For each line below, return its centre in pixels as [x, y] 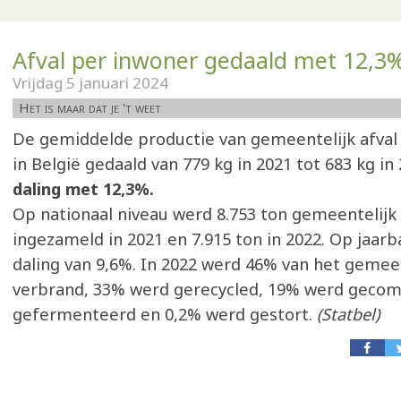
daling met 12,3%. [83, 189]
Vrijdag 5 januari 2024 [90, 83]
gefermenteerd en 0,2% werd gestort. [165, 314]
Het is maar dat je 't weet [90, 107]
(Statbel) [348, 314]
